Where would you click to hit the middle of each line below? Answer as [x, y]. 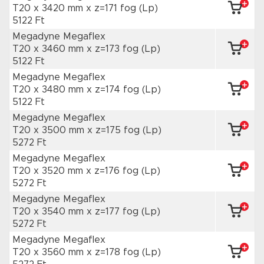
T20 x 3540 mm [49, 212]
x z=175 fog [115, 130]
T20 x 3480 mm [49, 90]
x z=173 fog [114, 49]
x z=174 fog [114, 90]
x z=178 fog [114, 252]
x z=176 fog [114, 171]
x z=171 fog [113, 8]
